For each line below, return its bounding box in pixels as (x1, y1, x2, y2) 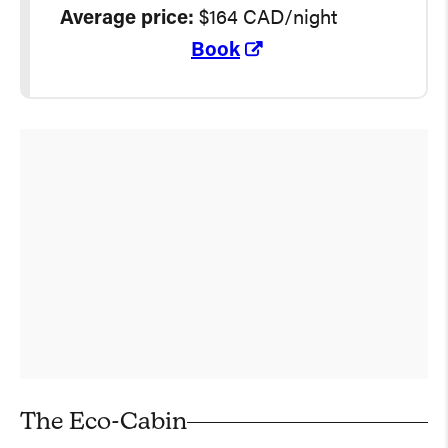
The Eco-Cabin (20, 410, 187, 435)
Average (60, 8, 136, 29)
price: (141, 8, 194, 29)
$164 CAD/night (194, 8, 337, 29)
